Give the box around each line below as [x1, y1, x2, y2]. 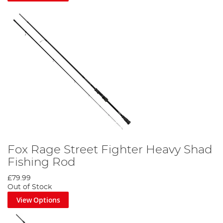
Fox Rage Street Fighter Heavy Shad [7, 143, 213, 156]
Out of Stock [7, 183, 52, 191]
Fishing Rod [7, 156, 76, 168]
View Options [16, 195, 60, 205]
